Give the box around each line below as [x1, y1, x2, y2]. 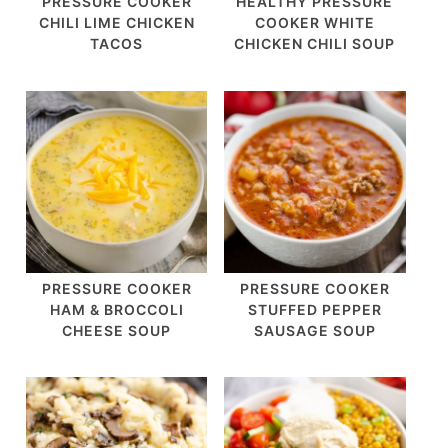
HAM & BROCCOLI [49, 300, 184, 318]
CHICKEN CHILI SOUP [234, 35, 396, 53]
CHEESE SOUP [62, 321, 172, 339]
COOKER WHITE [254, 14, 375, 32]
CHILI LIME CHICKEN [38, 14, 195, 32]
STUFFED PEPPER [247, 300, 382, 318]
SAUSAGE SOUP [253, 321, 376, 339]
